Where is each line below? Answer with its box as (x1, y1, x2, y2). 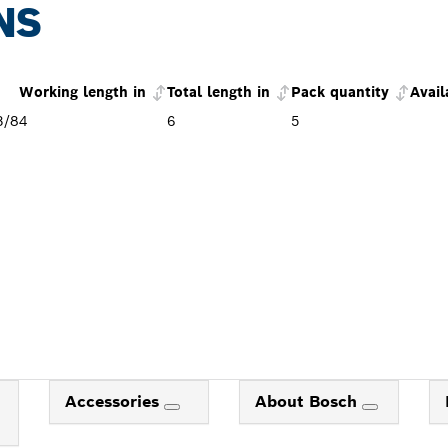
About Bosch (254, 390, 362, 412)
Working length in (19, 82, 146, 101)
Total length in (167, 82, 270, 101)
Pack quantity (291, 82, 389, 101)
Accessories (64, 390, 164, 412)
